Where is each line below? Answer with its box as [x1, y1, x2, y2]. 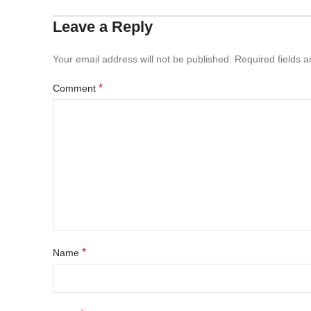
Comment [53, 83, 99, 94]
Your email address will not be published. [53, 53, 232, 65]
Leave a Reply [53, 18, 153, 35]
